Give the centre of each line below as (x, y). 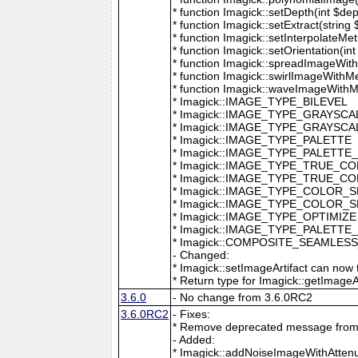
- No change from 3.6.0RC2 (243, 297)
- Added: (194, 339)
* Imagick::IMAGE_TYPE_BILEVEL (261, 101)
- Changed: (201, 255)
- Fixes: (192, 314)
